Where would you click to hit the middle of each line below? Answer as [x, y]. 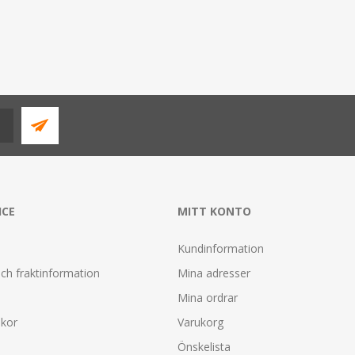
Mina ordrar [208, 297]
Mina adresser [214, 273]
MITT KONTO [214, 211]
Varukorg [200, 322]
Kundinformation [221, 248]
